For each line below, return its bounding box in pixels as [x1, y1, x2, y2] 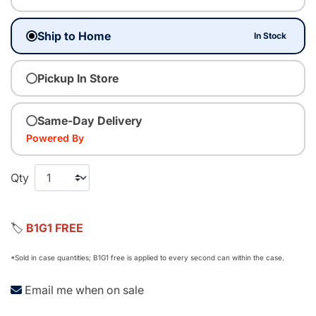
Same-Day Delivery [37, 113, 142, 128]
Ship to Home [37, 28, 111, 43]
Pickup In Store [37, 71, 119, 85]
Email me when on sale [25, 282, 144, 297]
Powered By [26, 131, 84, 144]
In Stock [254, 30, 287, 41]
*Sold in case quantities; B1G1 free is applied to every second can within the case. [11, 253, 284, 262]
